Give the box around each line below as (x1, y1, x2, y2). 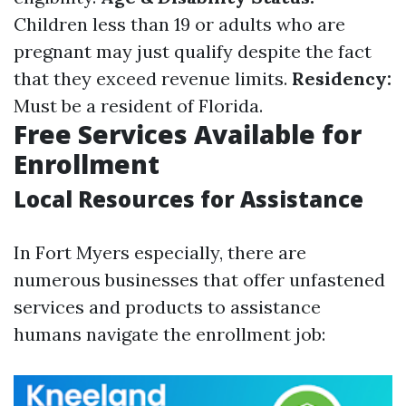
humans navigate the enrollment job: (14, 323, 325, 345)
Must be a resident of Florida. (14, 94, 263, 117)
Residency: (292, 67, 391, 90)
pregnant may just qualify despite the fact (14, 40, 372, 63)
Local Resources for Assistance (14, 184, 363, 214)
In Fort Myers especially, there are (14, 241, 306, 264)
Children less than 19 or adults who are (14, 13, 345, 35)
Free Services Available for (14, 117, 362, 151)
